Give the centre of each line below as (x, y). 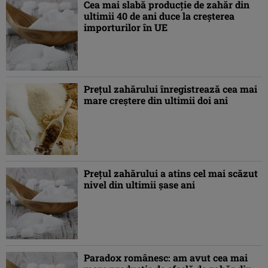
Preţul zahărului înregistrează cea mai (170, 89)
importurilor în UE (126, 28)
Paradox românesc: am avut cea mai (166, 258)
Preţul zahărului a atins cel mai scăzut (171, 173)
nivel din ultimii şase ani (139, 185)
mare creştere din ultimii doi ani (156, 100)
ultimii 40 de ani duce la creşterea (159, 16)
